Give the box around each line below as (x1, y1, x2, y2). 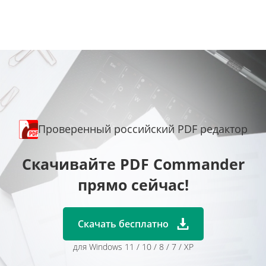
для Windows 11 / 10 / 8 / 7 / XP (72, 240, 194, 252)
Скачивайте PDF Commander (21, 153, 245, 174)
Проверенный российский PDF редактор (37, 122, 248, 137)
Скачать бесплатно (77, 217, 171, 230)
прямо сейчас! (77, 174, 189, 195)
